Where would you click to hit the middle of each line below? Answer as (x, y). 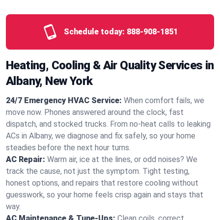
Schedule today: (94, 32)
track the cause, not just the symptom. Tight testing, (98, 171)
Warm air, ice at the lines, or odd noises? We (122, 159)
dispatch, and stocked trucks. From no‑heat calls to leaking (108, 124)
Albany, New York (49, 81)
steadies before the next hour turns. (68, 148)
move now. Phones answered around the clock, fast (95, 112)
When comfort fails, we (164, 100)
